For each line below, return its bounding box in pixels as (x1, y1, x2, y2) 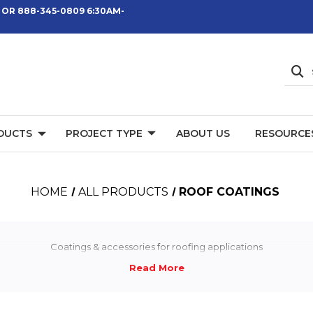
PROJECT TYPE (65, 127, 143, 140)
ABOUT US (175, 127, 230, 140)
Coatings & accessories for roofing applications (50, 241, 263, 252)
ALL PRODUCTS (78, 185, 169, 198)
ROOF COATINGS (179, 185, 280, 198)
